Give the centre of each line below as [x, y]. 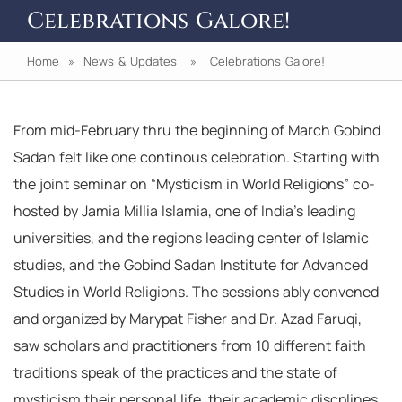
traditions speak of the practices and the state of [175, 372]
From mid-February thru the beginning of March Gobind [197, 130]
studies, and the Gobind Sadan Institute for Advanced [191, 265]
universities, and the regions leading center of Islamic [191, 238]
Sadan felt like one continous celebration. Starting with [197, 157]
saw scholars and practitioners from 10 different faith [190, 345]
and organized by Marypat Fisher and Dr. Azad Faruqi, [188, 319]
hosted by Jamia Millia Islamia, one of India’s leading [184, 211]
